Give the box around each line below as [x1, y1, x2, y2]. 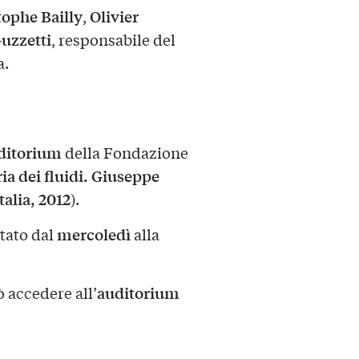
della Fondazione [61, 142, 188, 163]
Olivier [89, 4, 139, 27]
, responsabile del [50, 28, 175, 50]
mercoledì [56, 223, 131, 246]
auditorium [96, 281, 179, 305]
